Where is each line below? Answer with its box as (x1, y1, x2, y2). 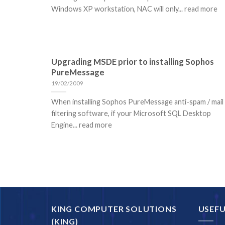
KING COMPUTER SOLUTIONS (51, 203, 177, 213)
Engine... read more (51, 121, 112, 130)
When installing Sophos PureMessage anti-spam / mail (51, 97, 223, 106)
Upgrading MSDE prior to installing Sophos (51, 57, 214, 67)
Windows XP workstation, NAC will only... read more (51, 4, 217, 13)
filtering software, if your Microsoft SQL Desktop (51, 109, 211, 118)
